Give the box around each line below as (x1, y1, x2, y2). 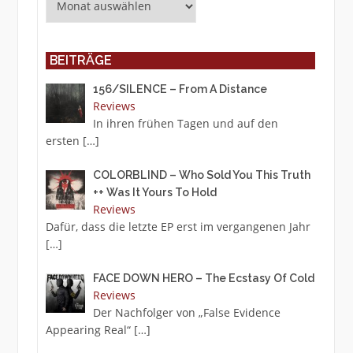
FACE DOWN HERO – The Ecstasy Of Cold (93, 272, 315, 285)
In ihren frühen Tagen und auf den (93, 116, 279, 132)
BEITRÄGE (49, 53, 112, 69)
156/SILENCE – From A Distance (93, 83, 268, 96)
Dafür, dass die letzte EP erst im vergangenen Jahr (45, 219, 310, 235)
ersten (45, 133, 83, 149)
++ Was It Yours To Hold (93, 186, 217, 199)
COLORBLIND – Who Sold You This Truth (93, 169, 311, 182)
